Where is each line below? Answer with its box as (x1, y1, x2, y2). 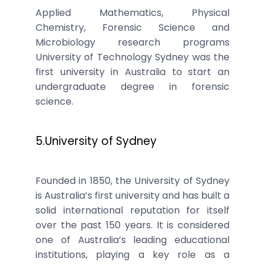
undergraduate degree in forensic (35, 79, 230, 93)
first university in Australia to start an (35, 64, 230, 79)
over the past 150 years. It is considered (35, 218, 230, 232)
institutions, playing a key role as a (35, 247, 230, 261)
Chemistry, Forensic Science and (35, 20, 230, 34)
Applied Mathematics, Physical (35, 5, 230, 20)
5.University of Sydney (35, 132, 157, 149)
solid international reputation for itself (35, 203, 230, 217)
